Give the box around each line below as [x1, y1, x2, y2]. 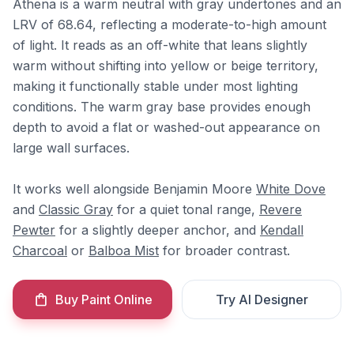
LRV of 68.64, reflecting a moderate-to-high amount [13, 17, 326, 32]
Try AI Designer [215, 292, 308, 307]
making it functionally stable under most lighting [13, 78, 298, 94]
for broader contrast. [159, 243, 290, 258]
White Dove [256, 181, 326, 197]
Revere [259, 201, 302, 217]
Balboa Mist [88, 243, 159, 258]
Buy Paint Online [55, 292, 153, 307]
